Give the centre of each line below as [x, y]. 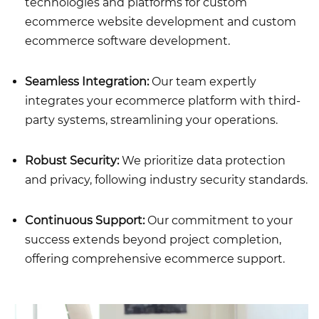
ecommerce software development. [127, 41]
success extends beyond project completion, [153, 239]
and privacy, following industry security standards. [166, 179]
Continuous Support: [86, 220]
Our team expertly [203, 81]
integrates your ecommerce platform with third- [163, 100]
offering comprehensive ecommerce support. [155, 258]
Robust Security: [73, 160]
